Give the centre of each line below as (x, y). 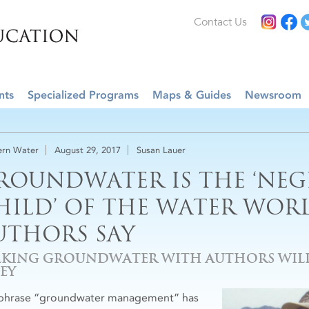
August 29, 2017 (88, 150)
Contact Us (220, 22)
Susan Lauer (161, 150)
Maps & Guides (192, 95)
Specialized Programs (83, 95)
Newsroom (273, 95)
